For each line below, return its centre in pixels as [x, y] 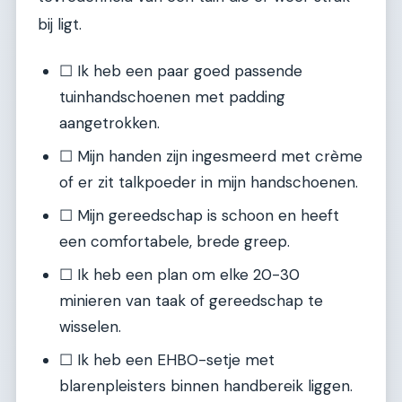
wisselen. [90, 327]
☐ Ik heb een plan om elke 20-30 [179, 275]
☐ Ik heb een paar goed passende [181, 71]
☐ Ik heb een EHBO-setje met [167, 360]
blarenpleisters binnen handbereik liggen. [206, 386]
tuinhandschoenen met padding [172, 97]
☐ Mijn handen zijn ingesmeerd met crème [211, 157]
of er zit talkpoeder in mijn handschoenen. [209, 183]
